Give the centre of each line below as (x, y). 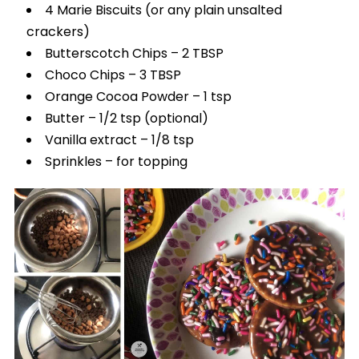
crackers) (58, 31)
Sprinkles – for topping (116, 161)
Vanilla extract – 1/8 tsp (119, 139)
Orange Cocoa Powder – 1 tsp (138, 96)
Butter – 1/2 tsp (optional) (126, 118)
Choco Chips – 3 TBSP (113, 75)
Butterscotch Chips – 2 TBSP (134, 53)
